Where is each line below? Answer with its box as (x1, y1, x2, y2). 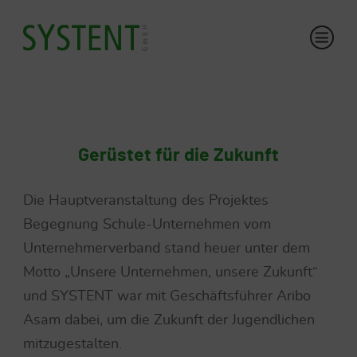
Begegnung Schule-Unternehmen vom (23, 218, 271, 232)
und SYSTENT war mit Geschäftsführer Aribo (23, 289, 311, 304)
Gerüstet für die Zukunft (78, 147, 279, 165)
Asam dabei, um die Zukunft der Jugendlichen (23, 313, 315, 328)
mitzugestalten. (23, 337, 122, 351)
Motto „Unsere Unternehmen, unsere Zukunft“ (23, 265, 318, 280)
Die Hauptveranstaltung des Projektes (23, 194, 269, 208)
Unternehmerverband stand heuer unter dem (23, 241, 310, 256)
